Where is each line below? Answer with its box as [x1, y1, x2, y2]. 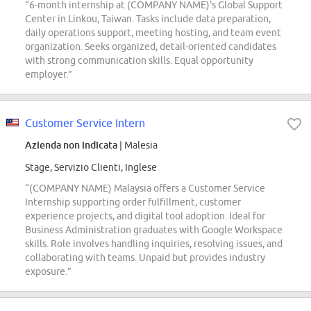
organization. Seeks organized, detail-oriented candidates [25, 41, 276, 53]
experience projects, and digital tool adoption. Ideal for [25, 210, 265, 222]
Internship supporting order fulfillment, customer [25, 196, 241, 208]
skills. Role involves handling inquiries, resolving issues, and [25, 238, 283, 250]
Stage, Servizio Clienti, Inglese [25, 162, 157, 174]
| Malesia [117, 140, 158, 151]
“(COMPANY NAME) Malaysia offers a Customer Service [25, 183, 265, 194]
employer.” [25, 69, 72, 81]
